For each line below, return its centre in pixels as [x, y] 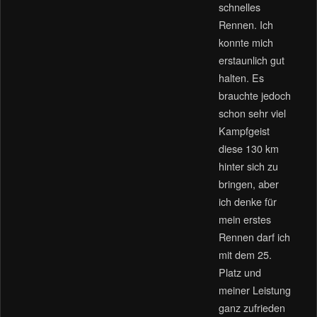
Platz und [240, 272]
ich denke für [247, 202]
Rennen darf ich [254, 237]
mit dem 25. [245, 255]
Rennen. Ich [246, 25]
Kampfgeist [244, 131]
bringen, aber [248, 184]
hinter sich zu [248, 166]
